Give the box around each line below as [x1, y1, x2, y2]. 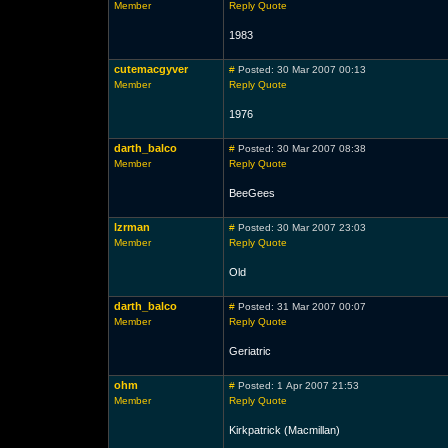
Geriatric [228, 345, 271, 357]
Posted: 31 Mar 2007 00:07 [234, 301, 366, 312]
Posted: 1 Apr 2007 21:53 [234, 380, 359, 391]
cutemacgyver [113, 63, 188, 75]
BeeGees [228, 187, 275, 199]
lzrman [113, 221, 150, 233]
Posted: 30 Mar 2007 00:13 [234, 64, 366, 75]
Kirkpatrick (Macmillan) [228, 424, 340, 436]
